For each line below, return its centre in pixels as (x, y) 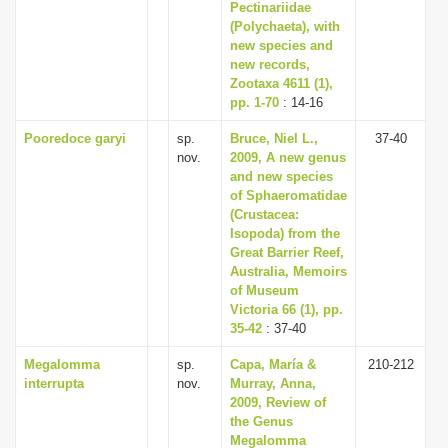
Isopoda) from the (285, 233)
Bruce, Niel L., (274, 138)
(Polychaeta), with (285, 26)
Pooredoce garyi (75, 138)
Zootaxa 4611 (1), (281, 83)
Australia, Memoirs (288, 271)
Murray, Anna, (273, 383)
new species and (281, 45)
